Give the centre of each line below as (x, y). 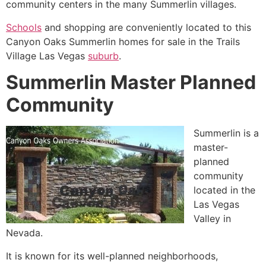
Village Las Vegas (47, 56)
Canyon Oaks (37, 41)
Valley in (212, 219)
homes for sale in (157, 41)
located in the (224, 190)
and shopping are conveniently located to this (146, 27)
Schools (24, 27)
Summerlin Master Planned (131, 83)
